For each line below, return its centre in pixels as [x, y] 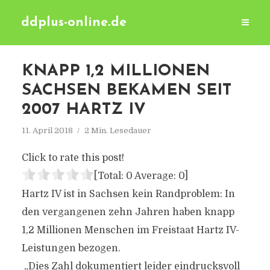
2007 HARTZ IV [83, 110]
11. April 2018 [47, 130]
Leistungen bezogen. [71, 248]
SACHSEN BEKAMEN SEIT [126, 91]
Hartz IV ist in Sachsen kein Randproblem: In [128, 194]
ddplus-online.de [74, 23]
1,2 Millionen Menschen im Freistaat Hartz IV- [130, 230]
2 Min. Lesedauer [118, 130]
